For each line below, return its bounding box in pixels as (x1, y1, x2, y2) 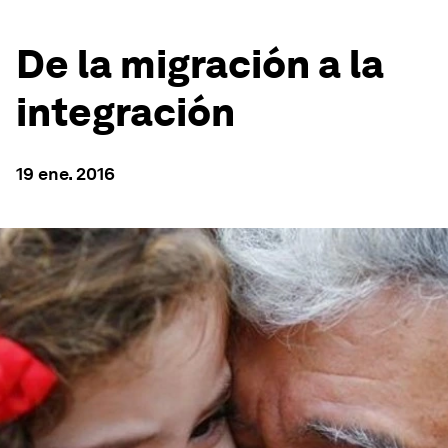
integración (16, 88, 235, 136)
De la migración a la (16, 40, 384, 88)
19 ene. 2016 (16, 163, 115, 184)
